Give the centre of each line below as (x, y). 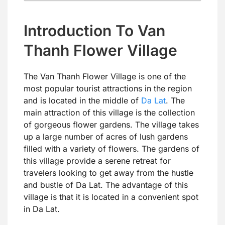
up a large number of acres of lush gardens (106, 137)
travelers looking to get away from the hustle (108, 173)
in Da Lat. (42, 209)
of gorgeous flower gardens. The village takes (111, 125)
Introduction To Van (94, 31)
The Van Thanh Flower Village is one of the (105, 76)
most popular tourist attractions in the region (108, 88)
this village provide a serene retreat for (97, 161)
